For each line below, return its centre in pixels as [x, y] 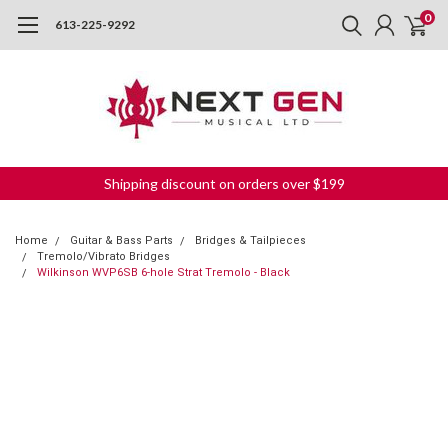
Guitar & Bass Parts [121, 240]
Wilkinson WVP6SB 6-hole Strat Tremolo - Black [163, 272]
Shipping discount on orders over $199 [224, 183]
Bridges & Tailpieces [250, 240]
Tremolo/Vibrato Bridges [103, 256]
